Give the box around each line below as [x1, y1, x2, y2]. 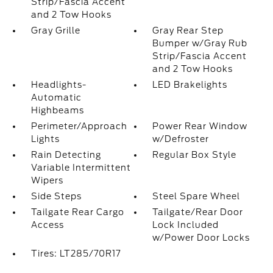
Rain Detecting [30, 150, 101, 160]
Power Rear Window [152, 121, 248, 131]
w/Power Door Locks [152, 233, 250, 243]
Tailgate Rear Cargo [30, 207, 124, 217]
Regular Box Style [152, 150, 237, 160]
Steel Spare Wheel [152, 191, 241, 201]
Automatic [30, 93, 82, 102]
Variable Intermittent [30, 163, 131, 172]
